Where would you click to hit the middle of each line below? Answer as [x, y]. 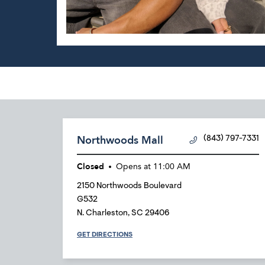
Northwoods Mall [120, 140]
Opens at [133, 167]
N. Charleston [102, 214]
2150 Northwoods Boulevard [129, 186]
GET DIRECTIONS [105, 235]
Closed [91, 167]
